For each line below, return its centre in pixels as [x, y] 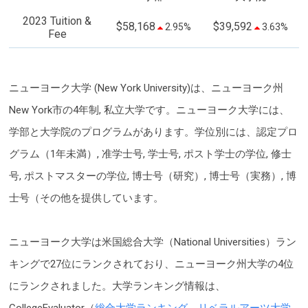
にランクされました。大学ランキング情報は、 [117, 286]
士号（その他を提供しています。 [86, 198]
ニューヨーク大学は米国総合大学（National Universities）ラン [153, 242]
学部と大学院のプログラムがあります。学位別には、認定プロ [153, 132]
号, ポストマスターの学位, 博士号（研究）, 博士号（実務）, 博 [153, 176]
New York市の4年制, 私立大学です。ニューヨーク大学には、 [149, 110]
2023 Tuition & [57, 21]
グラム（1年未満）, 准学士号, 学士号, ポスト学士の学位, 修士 [150, 154]
